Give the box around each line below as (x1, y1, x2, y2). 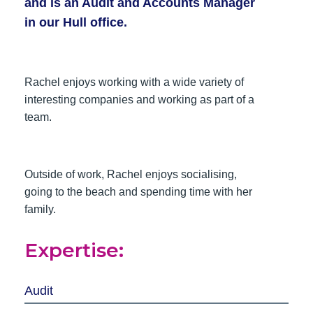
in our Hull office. (24, 15, 127, 29)
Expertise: (24, 238, 124, 262)
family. (24, 203, 56, 215)
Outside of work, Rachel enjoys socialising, (24, 168, 237, 180)
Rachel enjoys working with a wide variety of (24, 75, 244, 88)
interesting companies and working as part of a (24, 93, 254, 105)
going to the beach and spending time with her (24, 185, 252, 198)
